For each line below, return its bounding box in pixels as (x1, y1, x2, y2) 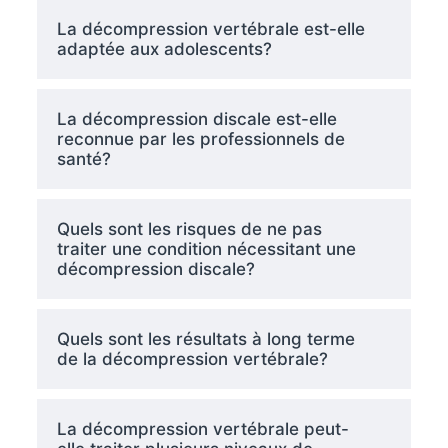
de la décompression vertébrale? (56, 348, 328, 369)
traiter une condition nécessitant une (56, 238, 356, 259)
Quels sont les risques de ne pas (56, 218, 322, 239)
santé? (56, 148, 111, 169)
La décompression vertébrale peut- (56, 418, 349, 439)
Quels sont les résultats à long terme (56, 328, 355, 349)
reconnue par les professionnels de (56, 128, 345, 149)
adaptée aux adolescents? (56, 38, 272, 59)
